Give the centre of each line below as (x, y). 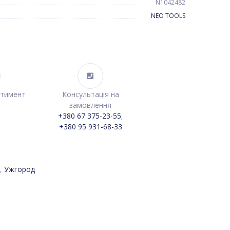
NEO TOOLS (168, 16)
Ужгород (20, 169)
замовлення (90, 105)
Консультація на (90, 94)
